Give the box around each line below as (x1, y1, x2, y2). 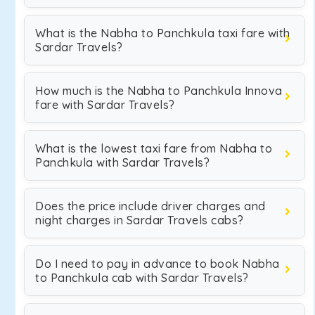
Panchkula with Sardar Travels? (35, 155, 210, 169)
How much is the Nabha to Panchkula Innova (35, 84, 283, 98)
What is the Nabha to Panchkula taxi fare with (35, 26, 290, 40)
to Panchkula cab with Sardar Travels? (35, 271, 249, 285)
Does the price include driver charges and (35, 199, 266, 213)
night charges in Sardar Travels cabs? (35, 213, 244, 227)
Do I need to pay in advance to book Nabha (35, 257, 280, 271)
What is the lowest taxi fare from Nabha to (35, 141, 272, 155)
